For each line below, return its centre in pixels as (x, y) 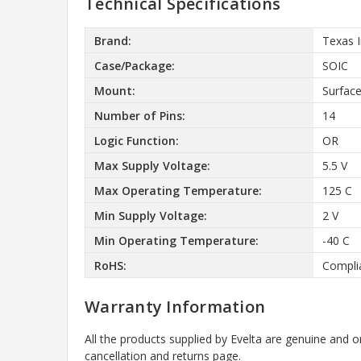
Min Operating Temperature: (176, 240)
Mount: (114, 90)
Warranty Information (175, 307)
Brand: (112, 40)
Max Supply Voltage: (152, 165)
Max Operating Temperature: (178, 190)
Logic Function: (136, 140)
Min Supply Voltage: (150, 215)
